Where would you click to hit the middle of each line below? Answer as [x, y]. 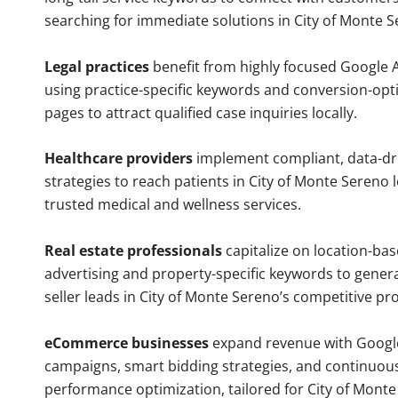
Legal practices [97, 66]
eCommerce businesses [127, 342]
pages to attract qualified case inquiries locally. [201, 112]
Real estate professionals [133, 251]
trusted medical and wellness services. [173, 205]
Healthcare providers [119, 159]
